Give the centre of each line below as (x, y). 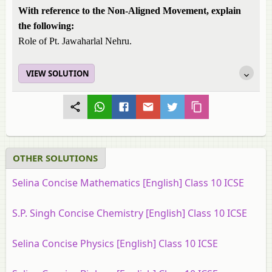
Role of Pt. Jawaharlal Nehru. (75, 41)
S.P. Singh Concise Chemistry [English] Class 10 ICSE (130, 213)
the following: (46, 26)
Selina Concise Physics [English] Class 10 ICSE (115, 243)
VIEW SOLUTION (58, 73)
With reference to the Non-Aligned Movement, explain (130, 11)
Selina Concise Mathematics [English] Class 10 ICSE (128, 183)
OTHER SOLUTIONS (55, 158)
